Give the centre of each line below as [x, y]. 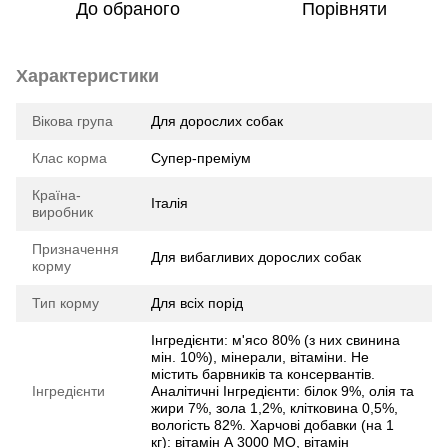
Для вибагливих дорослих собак [256, 256]
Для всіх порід [197, 302]
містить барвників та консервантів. [263, 373]
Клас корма [69, 157]
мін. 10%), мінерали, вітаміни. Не [260, 356]
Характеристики [87, 75]
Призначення [75, 248]
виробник [62, 211]
